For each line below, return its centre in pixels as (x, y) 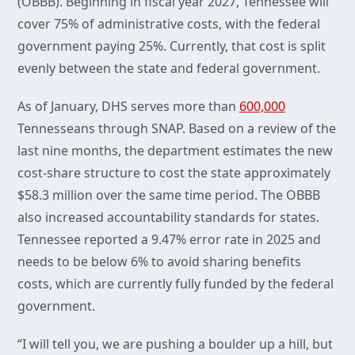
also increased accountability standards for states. (168, 218)
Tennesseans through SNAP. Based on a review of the (177, 129)
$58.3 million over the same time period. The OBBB (169, 195)
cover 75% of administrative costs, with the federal (169, 24)
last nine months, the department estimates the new (175, 151)
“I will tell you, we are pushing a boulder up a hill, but (175, 344)
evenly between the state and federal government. (170, 69)
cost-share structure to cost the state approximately (174, 173)
